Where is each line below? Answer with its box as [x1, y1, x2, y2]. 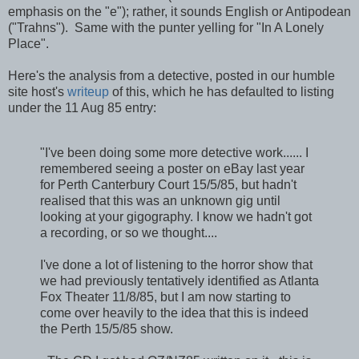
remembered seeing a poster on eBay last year [40, 161, 305, 175]
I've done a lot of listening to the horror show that [40, 257, 313, 272]
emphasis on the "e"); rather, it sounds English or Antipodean [8, 5, 351, 18]
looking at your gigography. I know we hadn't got [40, 209, 312, 224]
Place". [8, 37, 49, 50]
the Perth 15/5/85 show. [40, 321, 173, 336]
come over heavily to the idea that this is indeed [40, 305, 309, 320]
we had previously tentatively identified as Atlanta [40, 273, 319, 288]
